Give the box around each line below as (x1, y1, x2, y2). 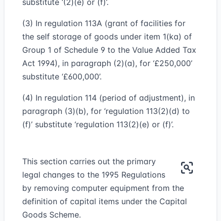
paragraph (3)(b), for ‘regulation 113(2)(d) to (22, 106, 190, 116)
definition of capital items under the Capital (22, 196, 187, 206)
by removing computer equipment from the (22, 183, 184, 193)
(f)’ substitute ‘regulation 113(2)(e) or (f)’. (22, 119, 174, 129)
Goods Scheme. (22, 210, 81, 220)
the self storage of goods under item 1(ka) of (22, 32, 192, 41)
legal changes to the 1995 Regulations (22, 170, 165, 180)
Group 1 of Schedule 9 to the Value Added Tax (22, 45, 196, 55)
